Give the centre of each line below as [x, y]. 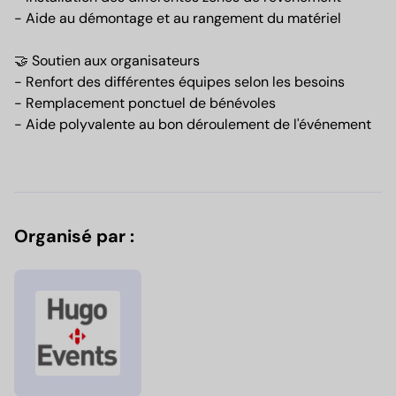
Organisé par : [74, 236]
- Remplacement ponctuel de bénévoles [145, 103]
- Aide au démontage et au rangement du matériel [178, 19]
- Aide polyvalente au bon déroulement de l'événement [193, 125]
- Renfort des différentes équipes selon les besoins [179, 82]
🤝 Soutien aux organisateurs [107, 61]
